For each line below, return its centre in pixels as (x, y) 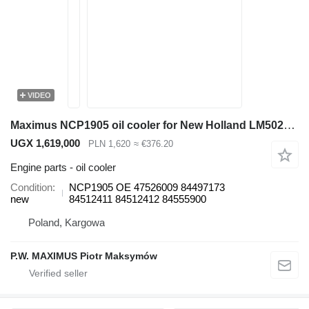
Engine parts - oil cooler (63, 167)
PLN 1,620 (109, 144)
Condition (31, 187)
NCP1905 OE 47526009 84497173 (147, 187)
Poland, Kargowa (67, 222)
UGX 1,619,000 (45, 143)
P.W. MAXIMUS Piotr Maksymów (84, 256)
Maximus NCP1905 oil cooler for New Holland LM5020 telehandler (289, 125)
